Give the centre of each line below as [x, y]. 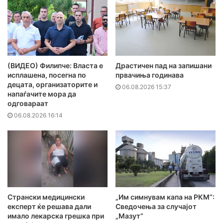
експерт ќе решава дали [49, 206]
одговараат [28, 104]
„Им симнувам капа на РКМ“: [165, 197]
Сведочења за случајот [156, 206]
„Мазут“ [129, 216]
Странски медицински [46, 197]
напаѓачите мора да [42, 94]
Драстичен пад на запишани [164, 66]
